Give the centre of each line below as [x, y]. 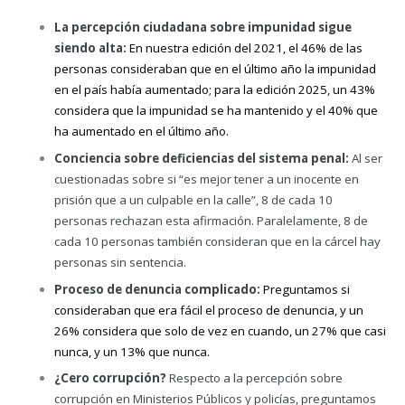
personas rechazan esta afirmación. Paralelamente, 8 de [211, 220]
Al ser [367, 158]
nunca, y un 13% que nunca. [133, 351]
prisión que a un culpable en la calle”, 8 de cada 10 [193, 199]
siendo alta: [92, 48]
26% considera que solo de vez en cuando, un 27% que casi [220, 330]
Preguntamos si [306, 289]
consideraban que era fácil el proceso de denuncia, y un [209, 310]
